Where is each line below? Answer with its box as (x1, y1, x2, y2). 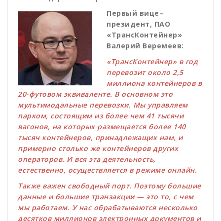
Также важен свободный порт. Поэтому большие (18, 181, 201, 190)
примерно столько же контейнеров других (18, 143, 178, 153)
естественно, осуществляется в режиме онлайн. (18, 165, 197, 175)
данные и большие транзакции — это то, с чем (18, 191, 194, 201)
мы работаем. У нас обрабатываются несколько (18, 202, 198, 212)
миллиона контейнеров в (107, 78, 202, 88)
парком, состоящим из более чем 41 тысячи (18, 110, 184, 120)
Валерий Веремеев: (107, 40, 184, 50)
